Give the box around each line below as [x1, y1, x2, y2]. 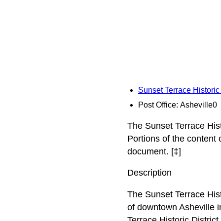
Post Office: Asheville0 [138, 101, 217, 109]
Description [127, 168, 172, 178]
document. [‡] [127, 146, 181, 156]
